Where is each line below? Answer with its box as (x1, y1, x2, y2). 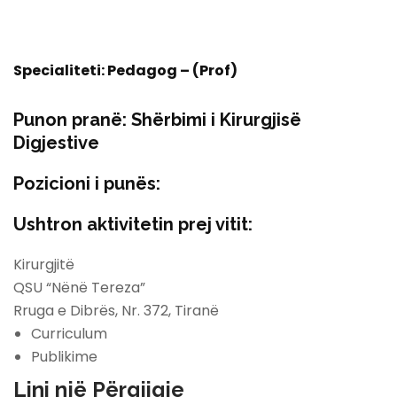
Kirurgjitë (13, 254, 74, 276)
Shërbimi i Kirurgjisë (131, 109, 301, 131)
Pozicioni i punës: (13, 173, 160, 195)
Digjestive (13, 132, 99, 154)
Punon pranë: (13, 109, 131, 131)
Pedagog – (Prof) (107, 60, 237, 82)
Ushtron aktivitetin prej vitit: (13, 214, 253, 236)
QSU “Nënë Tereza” (13, 277, 145, 299)
